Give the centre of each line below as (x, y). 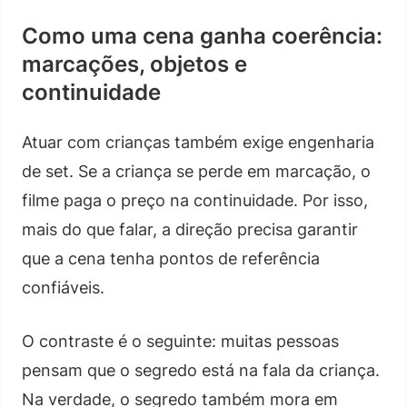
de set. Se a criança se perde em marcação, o (196, 171)
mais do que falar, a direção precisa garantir (190, 229)
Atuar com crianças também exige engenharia (198, 142)
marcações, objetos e (134, 64)
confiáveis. (63, 287)
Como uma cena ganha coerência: (202, 35)
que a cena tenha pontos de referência (171, 258)
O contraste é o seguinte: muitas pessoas (180, 341)
